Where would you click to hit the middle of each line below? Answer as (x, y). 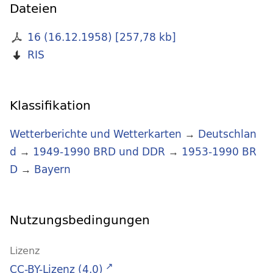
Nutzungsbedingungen (80, 220)
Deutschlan (227, 134)
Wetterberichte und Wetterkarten (96, 134)
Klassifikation (50, 105)
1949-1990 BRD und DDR (99, 152)
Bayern (52, 169)
